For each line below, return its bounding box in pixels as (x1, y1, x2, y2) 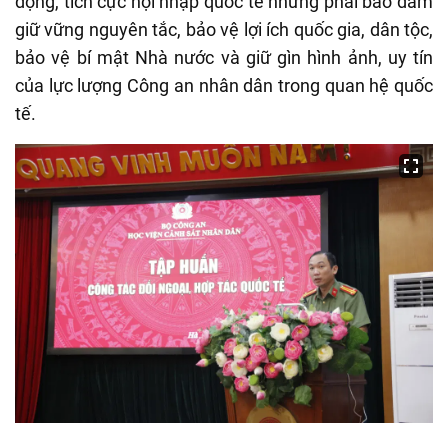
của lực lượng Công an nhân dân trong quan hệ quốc (15, 74, 433, 96)
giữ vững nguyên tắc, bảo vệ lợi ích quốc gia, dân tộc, (15, 18, 433, 40)
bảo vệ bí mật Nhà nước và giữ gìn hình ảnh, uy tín (15, 46, 433, 68)
